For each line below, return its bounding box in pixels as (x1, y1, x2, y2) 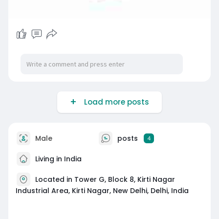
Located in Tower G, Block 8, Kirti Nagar (35, 174, 175, 184)
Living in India (33, 153, 82, 164)
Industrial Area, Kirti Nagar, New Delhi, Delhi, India (15, 185, 189, 196)
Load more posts (80, 96, 149, 107)
